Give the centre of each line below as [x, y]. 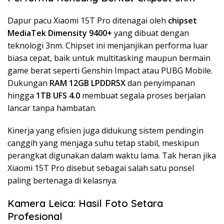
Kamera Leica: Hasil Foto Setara [85, 203]
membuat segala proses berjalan [143, 95]
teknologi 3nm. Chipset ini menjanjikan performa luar [108, 45]
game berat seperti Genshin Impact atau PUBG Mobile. [110, 70]
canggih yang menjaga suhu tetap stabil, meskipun [103, 143]
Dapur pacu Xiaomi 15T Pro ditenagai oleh [88, 20]
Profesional [35, 216]
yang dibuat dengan [150, 33]
